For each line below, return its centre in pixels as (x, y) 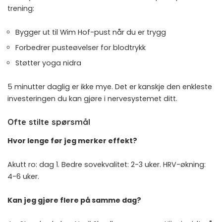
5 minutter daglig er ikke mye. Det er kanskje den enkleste (110, 87)
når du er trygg (138, 32)
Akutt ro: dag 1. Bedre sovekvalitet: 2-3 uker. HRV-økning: (107, 164)
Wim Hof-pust (85, 32)
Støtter (29, 63)
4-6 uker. (23, 176)
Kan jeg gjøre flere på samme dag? (74, 200)
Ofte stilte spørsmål (49, 122)
